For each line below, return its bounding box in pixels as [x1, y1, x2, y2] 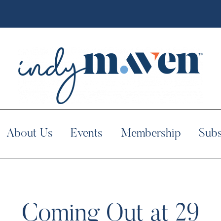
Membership [120, 128, 181, 140]
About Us [6, 128, 53, 140]
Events [70, 128, 103, 140]
